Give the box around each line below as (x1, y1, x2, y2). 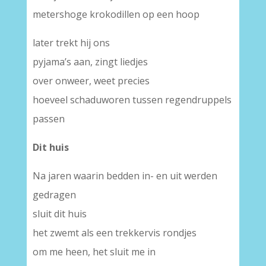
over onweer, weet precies (32, 74, 150, 87)
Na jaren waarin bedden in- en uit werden (32, 169, 217, 182)
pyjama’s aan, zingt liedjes (32, 55, 148, 68)
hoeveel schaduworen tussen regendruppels (32, 93, 232, 106)
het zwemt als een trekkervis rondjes (32, 226, 197, 239)
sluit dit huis (32, 207, 87, 220)
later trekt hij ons (32, 36, 110, 49)
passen (32, 112, 65, 125)
